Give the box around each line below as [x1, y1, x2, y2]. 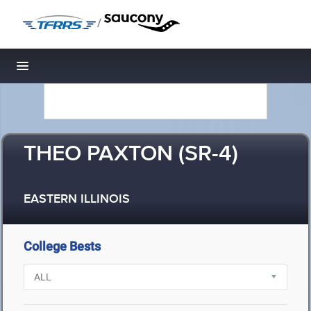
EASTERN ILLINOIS [24, 192, 130, 208]
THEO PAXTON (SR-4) [24, 140, 238, 169]
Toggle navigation [23, 62, 117, 77]
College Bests [24, 239, 101, 253]
